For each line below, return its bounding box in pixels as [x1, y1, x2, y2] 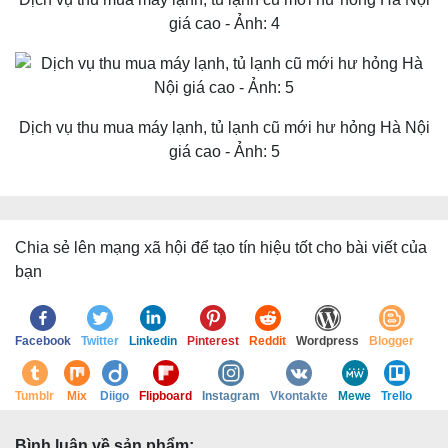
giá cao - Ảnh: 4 [168, 15, 280, 32]
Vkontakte [270, 389, 328, 403]
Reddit [249, 334, 286, 348]
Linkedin [129, 334, 177, 348]
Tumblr [15, 389, 54, 403]
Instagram [202, 389, 260, 403]
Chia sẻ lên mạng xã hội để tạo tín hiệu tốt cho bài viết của [15, 239, 427, 256]
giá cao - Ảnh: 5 [168, 143, 280, 160]
